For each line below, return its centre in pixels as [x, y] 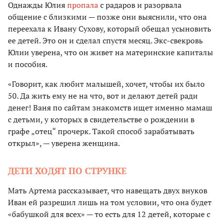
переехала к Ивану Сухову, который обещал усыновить [110, 29]
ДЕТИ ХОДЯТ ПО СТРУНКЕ [67, 171]
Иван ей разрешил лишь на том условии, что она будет [110, 203]
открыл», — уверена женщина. [64, 143]
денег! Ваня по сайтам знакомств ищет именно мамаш [110, 108]
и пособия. [28, 64]
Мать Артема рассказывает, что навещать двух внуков [108, 191]
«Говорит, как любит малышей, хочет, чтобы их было [106, 84]
